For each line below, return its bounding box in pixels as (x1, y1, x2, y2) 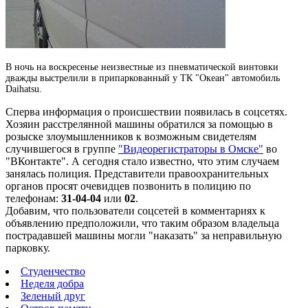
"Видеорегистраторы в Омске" (118, 142, 263, 155)
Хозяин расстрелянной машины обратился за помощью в (5, 118, 273, 130)
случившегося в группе (5, 142, 118, 155)
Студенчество (21, 265, 85, 277)
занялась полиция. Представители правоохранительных (5, 167, 269, 179)
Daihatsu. (5, 83, 42, 94)
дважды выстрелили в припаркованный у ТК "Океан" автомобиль (5, 72, 280, 83)
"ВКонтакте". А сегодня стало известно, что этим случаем (5, 155, 279, 167)
